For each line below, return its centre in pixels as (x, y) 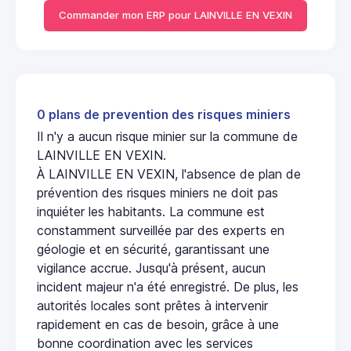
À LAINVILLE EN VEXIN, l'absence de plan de (169, 174)
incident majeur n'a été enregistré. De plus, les (168, 286)
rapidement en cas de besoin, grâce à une (158, 324)
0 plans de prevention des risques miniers (164, 114)
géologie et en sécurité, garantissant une (153, 249)
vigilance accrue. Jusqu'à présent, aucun (151, 268)
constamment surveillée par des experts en (161, 230)
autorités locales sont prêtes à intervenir (152, 305)
